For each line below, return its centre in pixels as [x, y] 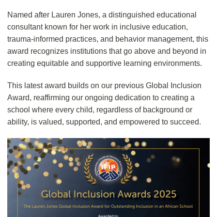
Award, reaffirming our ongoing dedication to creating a [101, 98]
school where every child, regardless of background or [100, 110]
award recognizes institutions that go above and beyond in [107, 51]
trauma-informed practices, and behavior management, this [108, 39]
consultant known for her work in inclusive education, [98, 27]
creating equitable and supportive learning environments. [105, 63]
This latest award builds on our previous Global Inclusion [104, 86]
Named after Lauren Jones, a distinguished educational [102, 15]
